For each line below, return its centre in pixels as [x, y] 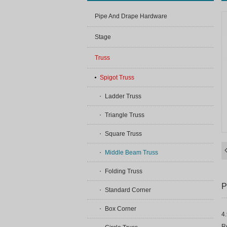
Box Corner [121, 209]
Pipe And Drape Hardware [131, 16]
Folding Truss [124, 171]
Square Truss [123, 134]
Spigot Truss [117, 78]
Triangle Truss [125, 115]
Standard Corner [128, 190]
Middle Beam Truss [131, 153]
